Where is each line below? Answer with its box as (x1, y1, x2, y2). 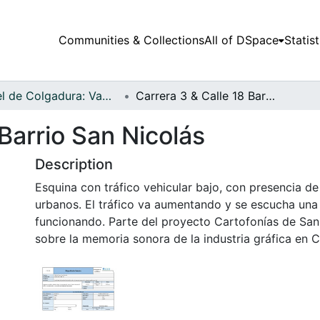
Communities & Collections (58, 33, 204, 48)
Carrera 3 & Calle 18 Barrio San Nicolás (266, 88, 275, 103)
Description (35, 155, 113, 173)
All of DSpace (204, 33, 279, 48)
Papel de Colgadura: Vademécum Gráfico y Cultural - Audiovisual (102, 88, 111, 103)
